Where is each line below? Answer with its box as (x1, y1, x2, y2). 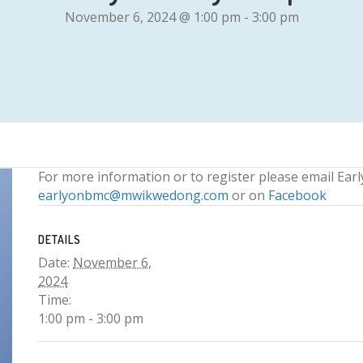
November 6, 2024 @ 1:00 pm (64, 8, 241, 26)
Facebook (268, 186, 327, 204)
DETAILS (38, 233, 82, 246)
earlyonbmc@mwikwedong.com (38, 186, 229, 204)
